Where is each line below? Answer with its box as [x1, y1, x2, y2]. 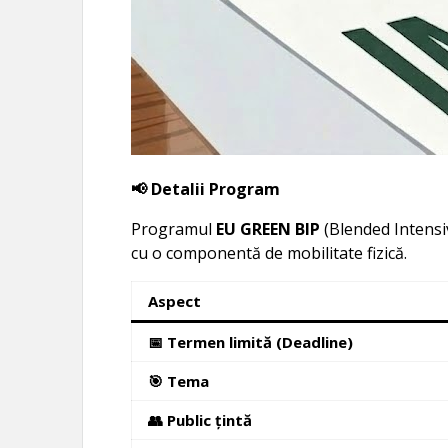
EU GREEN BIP [216, 217, 321, 240]
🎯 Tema [148, 370, 210, 391]
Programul [131, 217, 217, 240]
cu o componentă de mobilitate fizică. [131, 241, 408, 264]
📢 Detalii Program [131, 177, 281, 200]
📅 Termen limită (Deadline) [148, 331, 354, 352]
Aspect [148, 290, 202, 311]
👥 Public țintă [148, 409, 253, 430]
